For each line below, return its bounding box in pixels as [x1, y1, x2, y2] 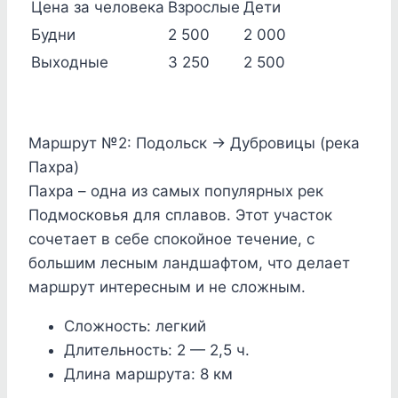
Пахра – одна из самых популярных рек [28, 182, 323, 201]
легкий [155, 317, 206, 336]
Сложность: [64, 317, 155, 336]
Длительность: [64, 341, 177, 360]
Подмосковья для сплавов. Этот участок [28, 206, 332, 225]
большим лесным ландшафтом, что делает [28, 254, 350, 273]
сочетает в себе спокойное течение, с [28, 230, 314, 249]
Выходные [31, 53, 108, 72]
